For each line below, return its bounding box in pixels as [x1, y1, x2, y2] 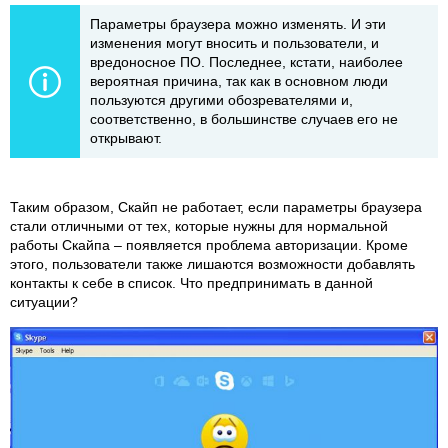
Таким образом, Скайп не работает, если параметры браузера [10, 198, 422, 215]
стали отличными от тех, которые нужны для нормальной [10, 217, 388, 234]
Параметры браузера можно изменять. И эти [90, 15, 386, 32]
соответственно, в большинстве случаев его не [90, 110, 398, 127]
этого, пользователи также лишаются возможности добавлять [10, 255, 415, 272]
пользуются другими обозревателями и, [90, 91, 353, 108]
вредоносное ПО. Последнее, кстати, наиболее [90, 53, 403, 70]
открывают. [90, 129, 162, 146]
